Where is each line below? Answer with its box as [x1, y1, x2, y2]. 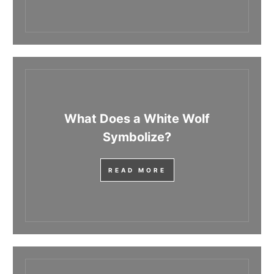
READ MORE [108, 166, 166, 174]
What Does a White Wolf [64, 111, 210, 127]
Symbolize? [103, 130, 171, 145]
